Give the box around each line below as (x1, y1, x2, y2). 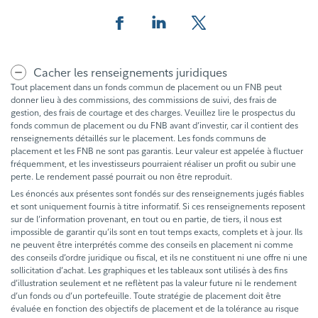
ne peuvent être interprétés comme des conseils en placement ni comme (11, 238, 293, 250)
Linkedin (150, 33, 193, 48)
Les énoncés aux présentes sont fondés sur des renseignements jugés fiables (11, 187, 304, 199)
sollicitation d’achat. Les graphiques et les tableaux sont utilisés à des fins (11, 264, 287, 275)
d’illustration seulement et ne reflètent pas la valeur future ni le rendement (11, 277, 297, 288)
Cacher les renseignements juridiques (33, 65, 227, 79)
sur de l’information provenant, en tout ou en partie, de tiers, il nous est (11, 213, 282, 224)
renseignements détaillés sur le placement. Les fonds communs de (11, 132, 266, 143)
